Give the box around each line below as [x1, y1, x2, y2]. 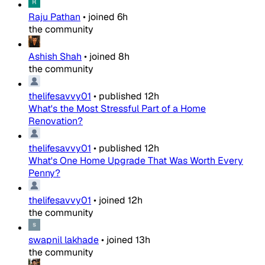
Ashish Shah [28, 50, 82, 63]
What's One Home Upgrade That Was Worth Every [28, 154, 243, 167]
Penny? [28, 167, 60, 180]
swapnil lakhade [28, 234, 99, 247]
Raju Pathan [28, 11, 80, 24]
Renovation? [28, 115, 83, 128]
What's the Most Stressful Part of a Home [28, 102, 206, 115]
